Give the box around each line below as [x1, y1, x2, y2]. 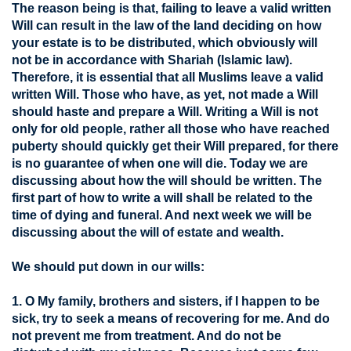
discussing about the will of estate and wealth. [12, 226, 284, 239]
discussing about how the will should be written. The [12, 174, 322, 187]
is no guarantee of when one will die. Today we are [12, 157, 308, 170]
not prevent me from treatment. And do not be [12, 329, 281, 342]
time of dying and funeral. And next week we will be [12, 208, 312, 222]
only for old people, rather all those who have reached [12, 122, 330, 136]
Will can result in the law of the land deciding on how [12, 19, 321, 32]
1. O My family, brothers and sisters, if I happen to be [12, 295, 320, 308]
